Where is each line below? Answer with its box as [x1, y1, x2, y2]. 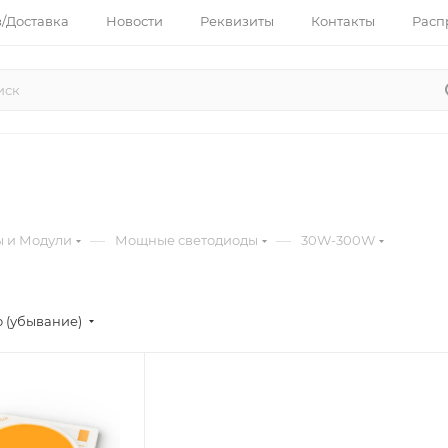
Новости [106, 13, 163, 29]
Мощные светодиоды [115, 232, 258, 248]
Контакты [311, 13, 375, 29]
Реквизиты [200, 13, 274, 29]
